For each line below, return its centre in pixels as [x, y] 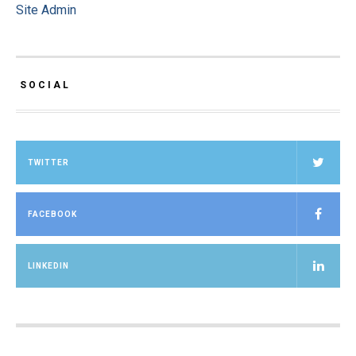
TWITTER [48, 163]
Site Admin [46, 10]
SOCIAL [45, 85]
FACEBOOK [52, 215]
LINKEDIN [48, 266]
